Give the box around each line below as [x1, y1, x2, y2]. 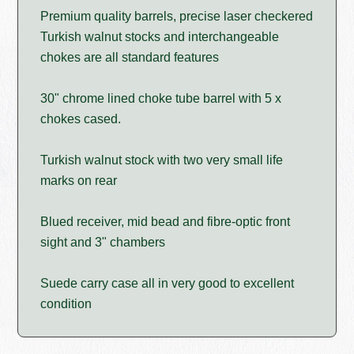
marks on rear [40, 174, 118, 188]
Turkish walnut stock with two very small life [40, 153, 284, 168]
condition [40, 297, 92, 311]
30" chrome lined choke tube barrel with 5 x [40, 92, 282, 106]
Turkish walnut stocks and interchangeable [40, 30, 280, 44]
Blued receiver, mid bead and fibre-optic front [40, 215, 291, 229]
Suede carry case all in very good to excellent [40, 277, 295, 291]
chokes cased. [40, 112, 122, 126]
